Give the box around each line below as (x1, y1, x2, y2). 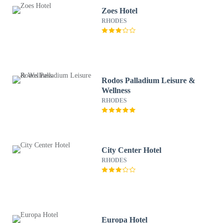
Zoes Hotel (102, 6, 138, 15)
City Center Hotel (102, 146, 162, 154)
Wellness (102, 86, 131, 95)
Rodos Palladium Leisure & (102, 76, 196, 85)
